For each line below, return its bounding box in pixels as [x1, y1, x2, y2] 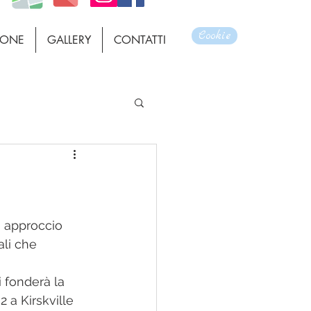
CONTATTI [114, 33, 166, 47]
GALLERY [47, 33, 91, 47]
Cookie [199, 28, 230, 44]
